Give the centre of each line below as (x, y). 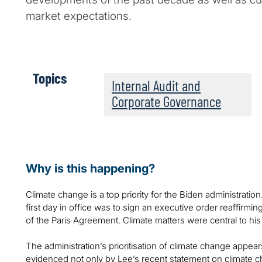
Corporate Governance (166, 101)
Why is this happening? (90, 169)
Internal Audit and (156, 86)
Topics (50, 78)
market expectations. (79, 16)
